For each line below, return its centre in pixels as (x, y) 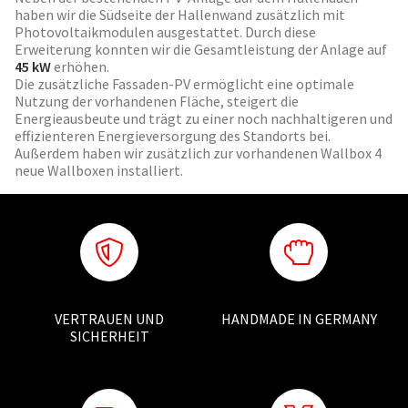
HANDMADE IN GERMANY (299, 319)
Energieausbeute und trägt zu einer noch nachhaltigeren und (204, 119)
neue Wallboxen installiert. (100, 171)
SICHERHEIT (109, 337)
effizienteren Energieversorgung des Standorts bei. (173, 136)
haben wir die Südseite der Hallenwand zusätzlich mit (180, 15)
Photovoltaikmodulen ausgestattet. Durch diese (165, 32)
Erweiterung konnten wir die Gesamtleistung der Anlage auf (201, 50)
